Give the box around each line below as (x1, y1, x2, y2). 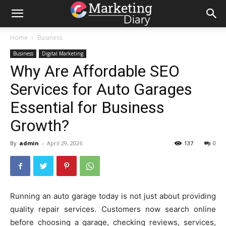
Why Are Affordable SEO (10, 62, 180, 81)
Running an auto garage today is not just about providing (10, 191, 216, 201)
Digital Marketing (42, 50, 83, 57)
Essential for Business (10, 98, 164, 117)
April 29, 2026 (47, 139, 82, 147)
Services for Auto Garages (10, 80, 192, 99)
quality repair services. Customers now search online (10, 204, 216, 214)
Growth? (10, 116, 69, 135)
